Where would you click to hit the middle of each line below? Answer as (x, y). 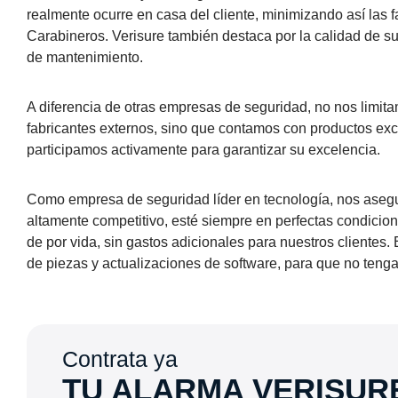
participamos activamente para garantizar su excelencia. (203, 149)
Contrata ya (119, 358)
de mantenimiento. (84, 57)
